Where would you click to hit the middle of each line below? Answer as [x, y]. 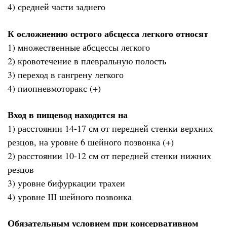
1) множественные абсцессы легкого [79, 47]
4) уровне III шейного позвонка [70, 197]
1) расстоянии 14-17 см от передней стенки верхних [110, 128]
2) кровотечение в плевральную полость [87, 61]
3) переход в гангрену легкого [66, 74]
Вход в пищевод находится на [68, 115]
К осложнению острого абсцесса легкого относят [108, 33]
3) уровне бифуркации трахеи [66, 183]
